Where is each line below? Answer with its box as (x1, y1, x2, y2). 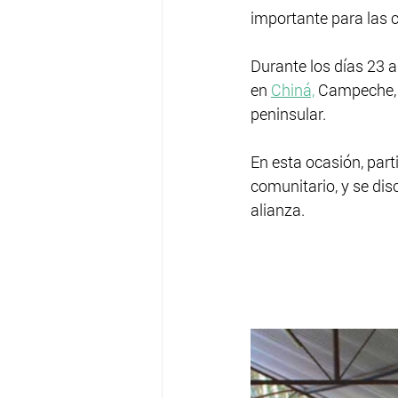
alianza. (251, 199, 305, 221)
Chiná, (271, 79, 314, 101)
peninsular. (251, 103, 326, 125)
